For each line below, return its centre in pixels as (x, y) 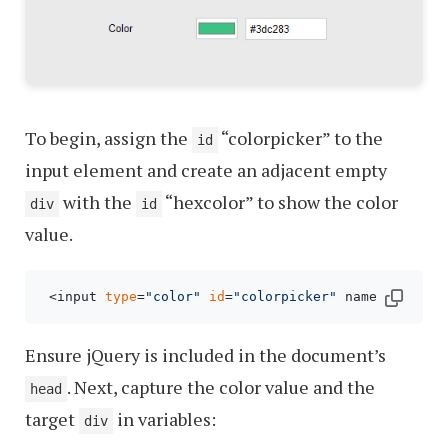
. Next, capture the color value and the (221, 387)
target (52, 419)
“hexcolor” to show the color (280, 202)
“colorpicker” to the (300, 138)
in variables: (164, 419)
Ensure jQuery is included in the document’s (205, 355)
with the (97, 202)
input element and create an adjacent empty (206, 170)
